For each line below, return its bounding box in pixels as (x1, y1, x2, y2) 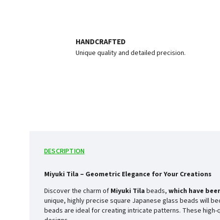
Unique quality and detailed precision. (76, 48, 186, 58)
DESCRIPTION (44, 146, 85, 156)
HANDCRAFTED (76, 36, 126, 47)
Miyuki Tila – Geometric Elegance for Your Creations (44, 169, 212, 179)
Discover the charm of (44, 186, 110, 196)
